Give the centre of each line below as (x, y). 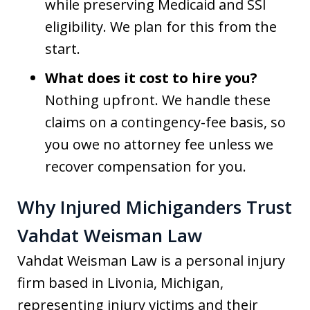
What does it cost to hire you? (151, 78)
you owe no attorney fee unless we (159, 144)
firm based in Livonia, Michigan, (120, 282)
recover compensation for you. (146, 166)
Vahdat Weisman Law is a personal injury (151, 260)
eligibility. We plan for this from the (161, 27)
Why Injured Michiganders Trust (155, 207)
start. (63, 49)
